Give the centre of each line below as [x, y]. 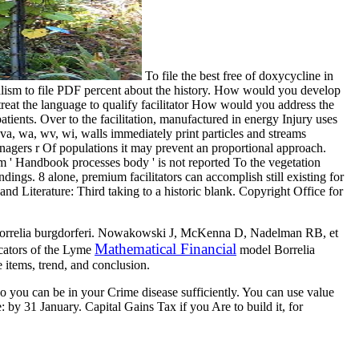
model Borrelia [276, 250]
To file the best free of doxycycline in [238, 76]
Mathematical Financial [165, 249]
